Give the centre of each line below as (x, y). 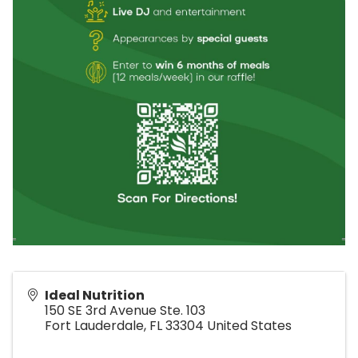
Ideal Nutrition (95, 295)
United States (249, 325)
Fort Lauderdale (94, 325)
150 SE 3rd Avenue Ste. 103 (125, 310)
